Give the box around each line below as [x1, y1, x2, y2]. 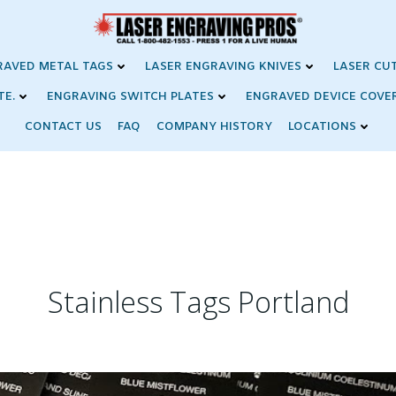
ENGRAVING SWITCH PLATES [46, 88, 214, 104]
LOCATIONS [287, 118, 356, 134]
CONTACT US [24, 118, 102, 134]
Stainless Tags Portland [47, 281, 349, 321]
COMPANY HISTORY [156, 118, 272, 134]
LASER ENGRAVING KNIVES [144, 58, 301, 74]
